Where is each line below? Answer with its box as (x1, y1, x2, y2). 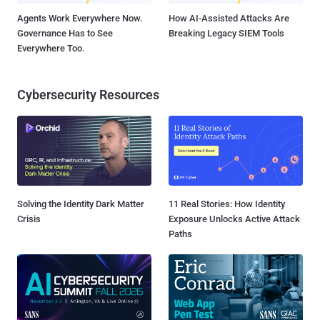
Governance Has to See (17, 27, 113, 39)
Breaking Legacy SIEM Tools (169, 27, 284, 39)
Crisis (17, 213, 41, 224)
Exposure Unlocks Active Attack (169, 213, 300, 224)
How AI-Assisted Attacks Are (169, 12, 289, 24)
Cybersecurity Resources (17, 86, 159, 102)
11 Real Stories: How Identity (169, 198, 285, 209)
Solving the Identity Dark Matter (17, 198, 144, 209)
